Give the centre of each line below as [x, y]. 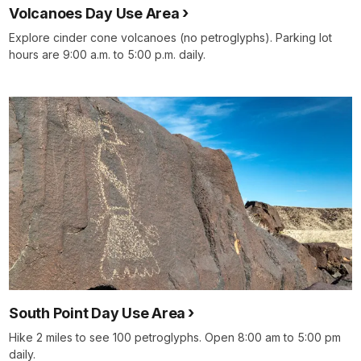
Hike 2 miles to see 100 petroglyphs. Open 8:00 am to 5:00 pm [175, 337]
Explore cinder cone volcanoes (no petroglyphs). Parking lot [170, 37]
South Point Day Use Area [97, 313]
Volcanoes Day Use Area [94, 13]
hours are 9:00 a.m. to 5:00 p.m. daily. [107, 54]
